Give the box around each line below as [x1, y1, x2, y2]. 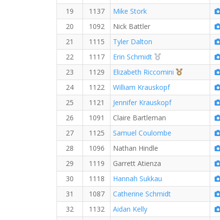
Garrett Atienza [113, 159, 161, 168]
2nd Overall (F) [161, 52, 207, 61]
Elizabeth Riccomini [113, 67, 174, 77]
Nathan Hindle [113, 143, 158, 153]
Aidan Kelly [113, 204, 147, 214]
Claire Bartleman [113, 113, 166, 122]
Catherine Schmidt [113, 189, 171, 198]
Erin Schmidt [113, 52, 152, 61]
